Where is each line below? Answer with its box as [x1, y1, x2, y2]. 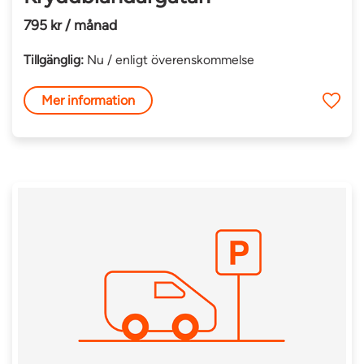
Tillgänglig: [24, 52, 84, 68]
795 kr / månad [24, 16, 118, 34]
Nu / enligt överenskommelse [84, 52, 255, 68]
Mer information [41, 92, 136, 108]
